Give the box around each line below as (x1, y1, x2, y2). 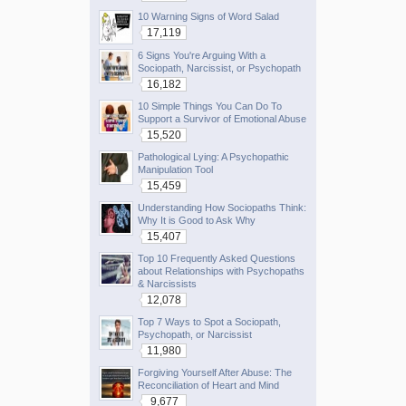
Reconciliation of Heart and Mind (138, 379, 279, 391)
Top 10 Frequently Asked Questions (138, 252, 295, 264)
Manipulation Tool (138, 163, 213, 175)
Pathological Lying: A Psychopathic (138, 150, 289, 162)
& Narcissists (138, 277, 197, 289)
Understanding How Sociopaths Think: (138, 201, 306, 213)
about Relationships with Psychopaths (138, 265, 304, 276)
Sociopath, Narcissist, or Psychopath (138, 62, 301, 73)
